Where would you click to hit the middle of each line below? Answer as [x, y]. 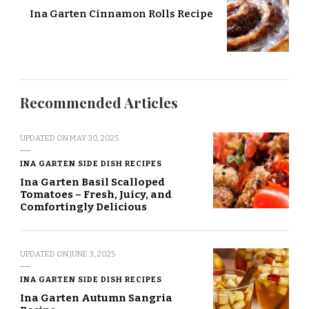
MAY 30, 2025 [94, 138]
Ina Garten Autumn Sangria [96, 298]
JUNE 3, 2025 [92, 254]
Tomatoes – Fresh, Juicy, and [96, 195]
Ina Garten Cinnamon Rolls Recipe [121, 14]
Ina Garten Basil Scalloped [92, 182]
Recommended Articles [99, 103]
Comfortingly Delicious [83, 207]
